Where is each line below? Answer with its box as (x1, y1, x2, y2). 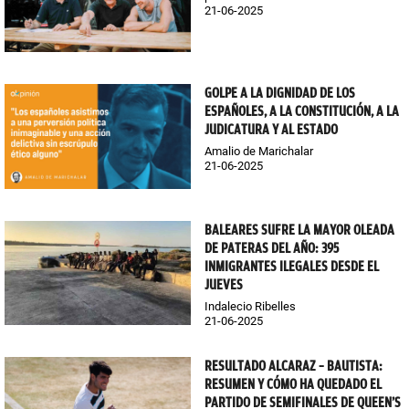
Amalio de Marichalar (204, 143, 313, 158)
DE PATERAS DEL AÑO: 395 (204, 239, 339, 257)
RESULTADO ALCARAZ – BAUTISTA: (204, 358, 383, 375)
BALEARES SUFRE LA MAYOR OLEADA (204, 221, 394, 238)
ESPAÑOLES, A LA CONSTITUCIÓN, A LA (204, 102, 399, 120)
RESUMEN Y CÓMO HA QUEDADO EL (204, 376, 382, 393)
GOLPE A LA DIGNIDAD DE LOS (204, 84, 355, 101)
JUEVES (204, 276, 243, 293)
